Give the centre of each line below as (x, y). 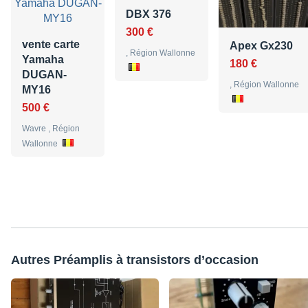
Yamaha (43, 59)
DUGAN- (44, 74)
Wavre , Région (51, 128)
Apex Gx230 (261, 45)
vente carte (51, 44)
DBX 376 (148, 14)
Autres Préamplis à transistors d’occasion (135, 260)
